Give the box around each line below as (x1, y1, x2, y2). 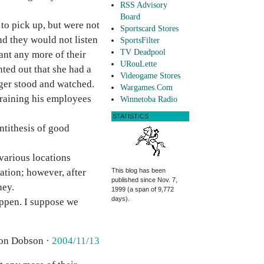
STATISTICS (113, 113, 148, 120)
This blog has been (111, 167, 166, 174)
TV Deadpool (120, 48, 166, 57)
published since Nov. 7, (111, 176, 177, 184)
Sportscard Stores (120, 24, 179, 34)
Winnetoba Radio (120, 95, 177, 104)
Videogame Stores (120, 71, 180, 81)
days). (111, 195, 130, 203)
